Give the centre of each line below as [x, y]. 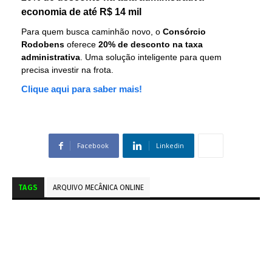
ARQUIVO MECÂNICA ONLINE [98, 188]
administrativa [51, 57]
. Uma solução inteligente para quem [151, 57]
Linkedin [170, 145]
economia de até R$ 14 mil [81, 12]
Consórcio [184, 32]
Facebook [93, 145]
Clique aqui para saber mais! [82, 89]
